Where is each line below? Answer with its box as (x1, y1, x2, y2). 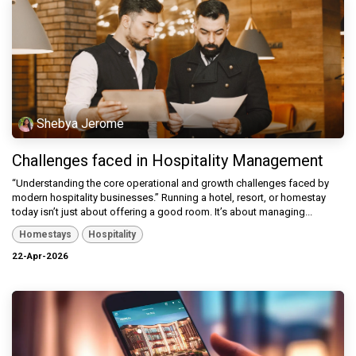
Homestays (18, 229, 72, 241)
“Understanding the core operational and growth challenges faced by (12, 176, 329, 189)
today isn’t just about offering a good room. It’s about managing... (12, 205, 312, 218)
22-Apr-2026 (12, 250, 68, 262)
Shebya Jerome (37, 116, 125, 132)
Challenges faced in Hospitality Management (12, 150, 323, 170)
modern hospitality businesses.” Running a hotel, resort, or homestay (12, 191, 326, 203)
